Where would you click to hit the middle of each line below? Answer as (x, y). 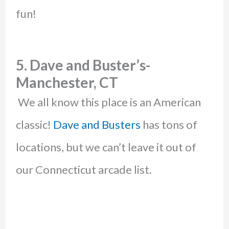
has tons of (169, 124)
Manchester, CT (67, 82)
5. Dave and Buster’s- (83, 65)
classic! (34, 124)
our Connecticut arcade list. (84, 169)
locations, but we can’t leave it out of (106, 147)
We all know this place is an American (108, 102)
